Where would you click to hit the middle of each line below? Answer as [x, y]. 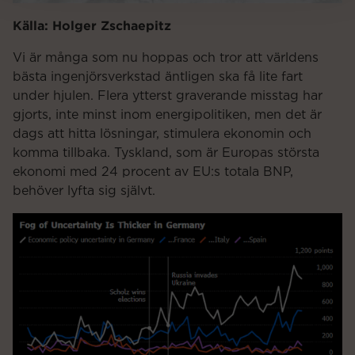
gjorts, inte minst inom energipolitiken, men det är [167, 115]
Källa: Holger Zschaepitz [92, 25]
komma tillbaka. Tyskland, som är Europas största [166, 153]
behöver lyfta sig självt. [84, 191]
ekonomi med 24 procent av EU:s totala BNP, [153, 172]
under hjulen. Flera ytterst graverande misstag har [168, 95]
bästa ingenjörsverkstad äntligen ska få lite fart [158, 76]
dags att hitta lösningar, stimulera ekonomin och [162, 134]
